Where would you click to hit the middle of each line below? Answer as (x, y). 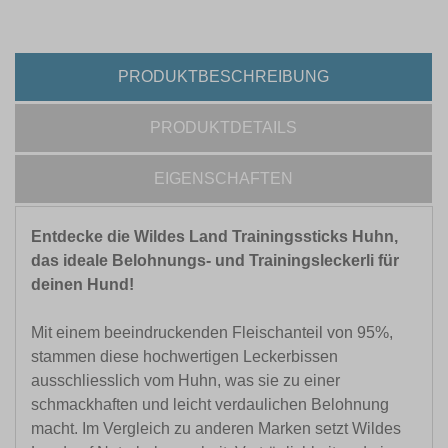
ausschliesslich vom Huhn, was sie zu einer (185, 381)
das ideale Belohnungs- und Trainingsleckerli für (215, 261)
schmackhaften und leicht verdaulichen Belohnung (210, 405)
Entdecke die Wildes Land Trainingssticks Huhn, (214, 237)
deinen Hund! (84, 285)
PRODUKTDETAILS (223, 128)
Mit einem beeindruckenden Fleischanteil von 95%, (212, 333)
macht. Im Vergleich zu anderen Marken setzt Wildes (216, 429)
